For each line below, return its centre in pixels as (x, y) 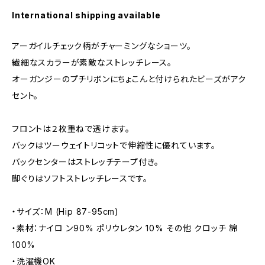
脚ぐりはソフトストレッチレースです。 (80, 178)
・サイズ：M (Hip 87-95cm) (65, 211)
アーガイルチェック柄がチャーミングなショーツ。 (102, 46)
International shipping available (86, 15)
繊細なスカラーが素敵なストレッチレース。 (92, 62)
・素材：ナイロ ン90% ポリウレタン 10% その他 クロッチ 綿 (125, 228)
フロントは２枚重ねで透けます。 (71, 128)
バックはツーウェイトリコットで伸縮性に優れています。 (114, 145)
